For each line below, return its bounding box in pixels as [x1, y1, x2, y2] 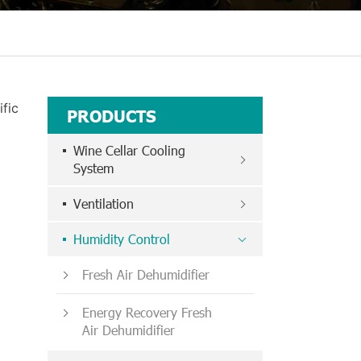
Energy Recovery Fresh [82, 304, 213, 322]
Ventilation [73, 195, 135, 213]
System [73, 160, 114, 177]
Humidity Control [73, 230, 171, 248]
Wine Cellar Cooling [73, 142, 186, 160]
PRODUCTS [67, 105, 157, 127]
